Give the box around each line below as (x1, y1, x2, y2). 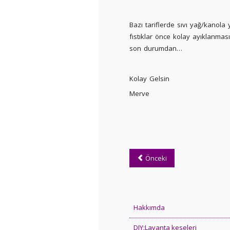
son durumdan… (129, 43, 182, 53)
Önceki (145, 154, 167, 163)
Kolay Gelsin (129, 73, 169, 83)
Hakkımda (133, 202, 165, 212)
